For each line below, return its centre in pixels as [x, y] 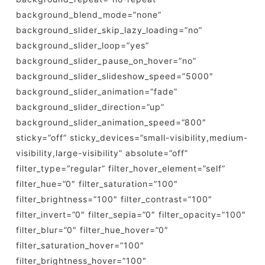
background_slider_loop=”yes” [82, 45]
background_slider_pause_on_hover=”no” [106, 61]
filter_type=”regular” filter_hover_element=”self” [120, 168]
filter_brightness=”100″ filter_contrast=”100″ [114, 199]
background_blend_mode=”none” [88, 14]
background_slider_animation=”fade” [96, 91]
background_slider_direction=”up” [90, 107]
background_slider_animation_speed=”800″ [111, 122]
